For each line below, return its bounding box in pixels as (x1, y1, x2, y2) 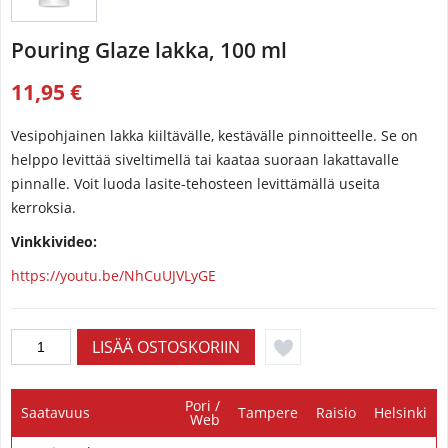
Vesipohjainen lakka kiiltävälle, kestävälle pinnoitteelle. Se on (11, 126, 418, 145)
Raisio (316, 403, 356, 422)
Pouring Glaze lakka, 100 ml (11, 36, 287, 64)
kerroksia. (11, 198, 76, 217)
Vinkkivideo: (11, 232, 97, 251)
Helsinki (374, 403, 427, 422)
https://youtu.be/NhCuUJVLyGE (11, 266, 216, 285)
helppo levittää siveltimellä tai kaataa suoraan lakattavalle (11, 150, 399, 169)
